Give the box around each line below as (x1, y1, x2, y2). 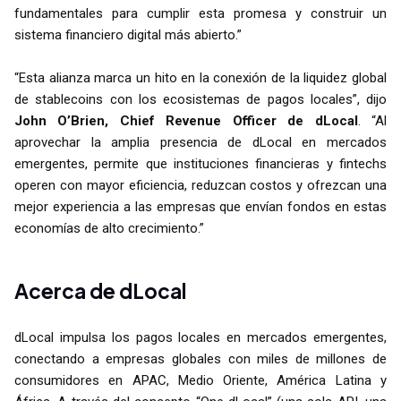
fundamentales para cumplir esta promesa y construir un (14, 5, 387, 22)
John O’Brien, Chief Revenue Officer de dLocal (14, 113, 358, 130)
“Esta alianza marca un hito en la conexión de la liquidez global (14, 70, 387, 87)
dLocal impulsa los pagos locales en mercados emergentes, (14, 328, 387, 346)
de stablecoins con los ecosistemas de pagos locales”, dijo (14, 91, 387, 108)
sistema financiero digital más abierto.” (14, 27, 242, 44)
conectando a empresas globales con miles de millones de (14, 350, 387, 367)
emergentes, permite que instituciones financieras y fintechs (14, 156, 387, 173)
